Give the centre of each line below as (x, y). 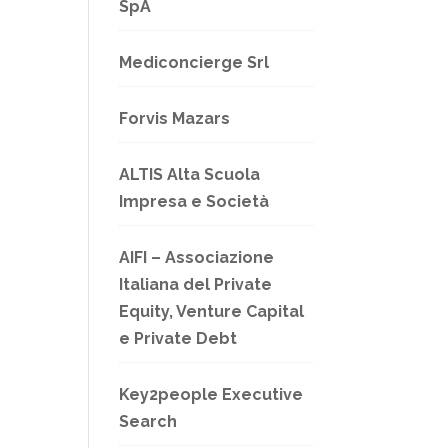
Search (148, 421)
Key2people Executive (211, 394)
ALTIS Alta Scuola (190, 174)
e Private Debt (178, 338)
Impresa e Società (194, 201)
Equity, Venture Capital (212, 311)
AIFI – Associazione (197, 257)
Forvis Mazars (175, 118)
